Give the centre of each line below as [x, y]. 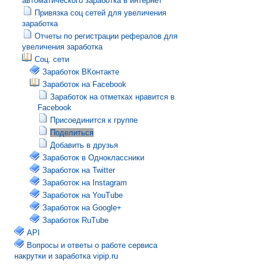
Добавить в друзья [84, 145]
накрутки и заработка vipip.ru [66, 256]
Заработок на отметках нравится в [112, 97]
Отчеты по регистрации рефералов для [106, 36]
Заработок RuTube [75, 220]
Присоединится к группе [94, 120]
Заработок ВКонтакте [81, 72]
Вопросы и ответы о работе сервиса [92, 245]
